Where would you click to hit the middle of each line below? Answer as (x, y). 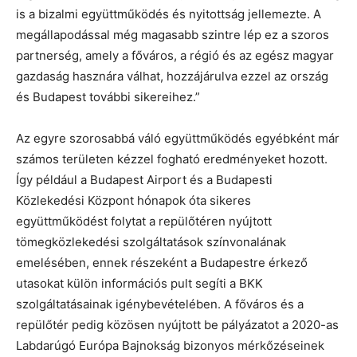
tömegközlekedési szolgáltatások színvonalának (151, 241)
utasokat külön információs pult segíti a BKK (139, 283)
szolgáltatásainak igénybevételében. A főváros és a (160, 304)
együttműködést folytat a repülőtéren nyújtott (144, 221)
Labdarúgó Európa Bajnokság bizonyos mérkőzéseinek (170, 345)
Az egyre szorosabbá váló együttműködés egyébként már (178, 138)
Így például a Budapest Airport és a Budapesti (144, 179)
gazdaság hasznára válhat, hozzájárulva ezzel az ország (172, 76)
